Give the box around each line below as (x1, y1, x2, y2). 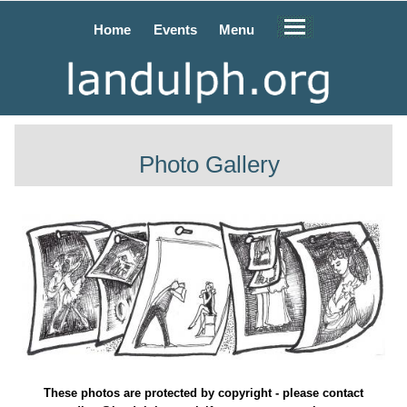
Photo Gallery (139, 150, 281, 178)
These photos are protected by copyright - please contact (44, 386, 363, 401)
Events (153, 22, 197, 37)
